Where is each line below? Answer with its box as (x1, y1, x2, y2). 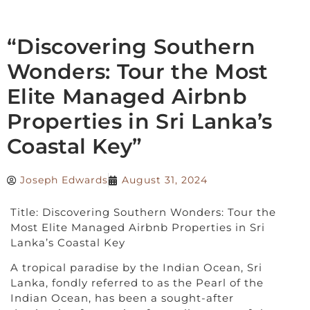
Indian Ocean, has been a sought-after (10, 291, 234, 305)
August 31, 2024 (122, 174, 208, 187)
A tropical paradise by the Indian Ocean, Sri (10, 261, 262, 275)
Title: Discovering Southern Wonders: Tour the (10, 206, 276, 219)
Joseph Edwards (20, 174, 108, 187)
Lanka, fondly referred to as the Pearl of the (10, 276, 264, 290)
